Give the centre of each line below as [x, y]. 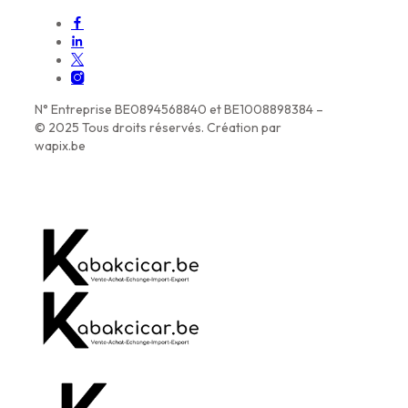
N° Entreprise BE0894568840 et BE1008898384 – [179, 109]
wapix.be [60, 145]
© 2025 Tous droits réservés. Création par [158, 127]
